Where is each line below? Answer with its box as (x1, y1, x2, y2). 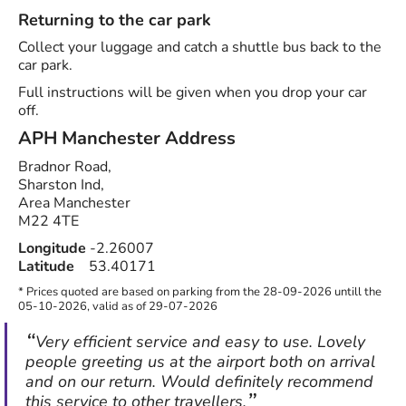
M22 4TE (18, 211, 79, 232)
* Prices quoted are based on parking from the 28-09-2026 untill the (18, 284, 382, 301)
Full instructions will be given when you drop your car (18, 82, 367, 103)
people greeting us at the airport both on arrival (25, 351, 375, 373)
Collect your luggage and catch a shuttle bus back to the (18, 37, 382, 58)
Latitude (18, 256, 74, 277)
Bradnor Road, (18, 157, 111, 178)
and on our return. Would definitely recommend (25, 371, 373, 393)
